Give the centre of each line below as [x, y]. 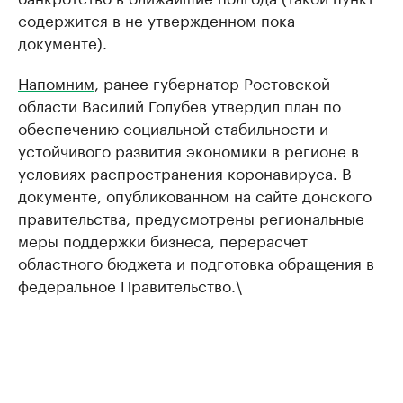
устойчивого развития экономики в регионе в [188, 150]
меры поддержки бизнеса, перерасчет [163, 240]
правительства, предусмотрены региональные [191, 217]
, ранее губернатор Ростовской [212, 82]
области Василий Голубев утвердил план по [179, 105]
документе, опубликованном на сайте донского [195, 195]
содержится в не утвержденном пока [157, 19]
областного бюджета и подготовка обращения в [196, 262]
